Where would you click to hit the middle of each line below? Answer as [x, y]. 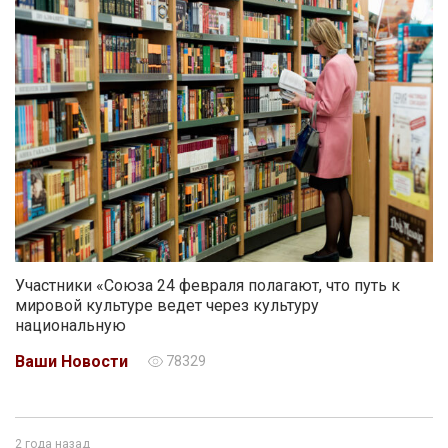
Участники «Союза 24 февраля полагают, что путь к [207, 285]
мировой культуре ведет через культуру [167, 305]
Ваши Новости [71, 361]
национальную [70, 325]
